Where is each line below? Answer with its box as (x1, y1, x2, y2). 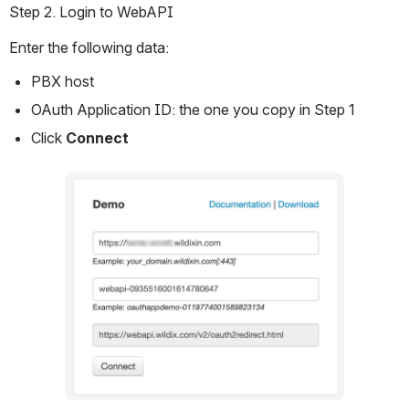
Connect (66, 129, 129, 148)
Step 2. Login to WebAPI (9, 3, 173, 22)
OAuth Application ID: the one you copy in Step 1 (31, 100, 355, 120)
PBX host (31, 72, 94, 91)
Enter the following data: (9, 38, 169, 58)
